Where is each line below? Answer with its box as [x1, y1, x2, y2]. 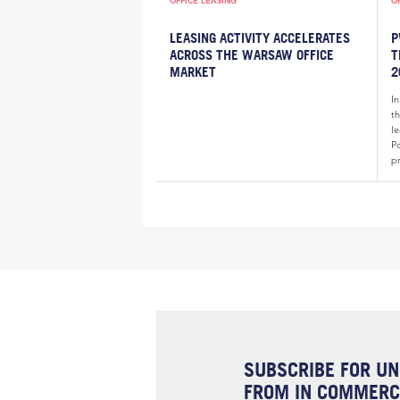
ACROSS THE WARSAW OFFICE [170, 46, 334, 62]
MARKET [170, 62, 216, 79]
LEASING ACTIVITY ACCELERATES [170, 29, 350, 46]
